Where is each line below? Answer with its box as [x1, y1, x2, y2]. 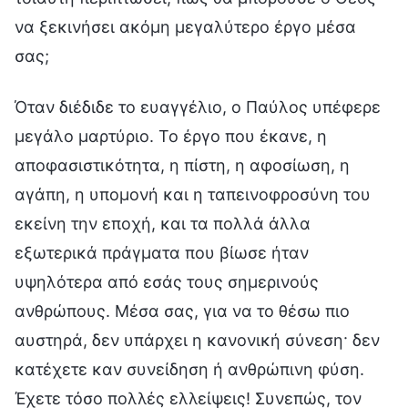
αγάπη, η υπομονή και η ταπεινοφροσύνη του [15, 184, 371, 204]
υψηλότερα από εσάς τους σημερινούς [15, 271, 319, 291]
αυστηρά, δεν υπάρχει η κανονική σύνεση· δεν [15, 330, 380, 350]
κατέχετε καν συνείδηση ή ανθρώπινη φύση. [15, 359, 364, 379]
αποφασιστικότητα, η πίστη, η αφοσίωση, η [15, 155, 350, 175]
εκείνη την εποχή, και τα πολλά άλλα [15, 213, 311, 233]
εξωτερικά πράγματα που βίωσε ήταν [15, 242, 309, 262]
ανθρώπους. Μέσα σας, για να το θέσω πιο [15, 301, 350, 321]
